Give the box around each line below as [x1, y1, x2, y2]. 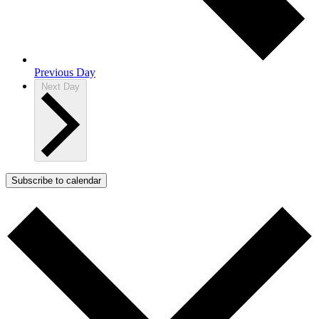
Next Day [41, 80, 80, 92]
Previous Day [34, 66, 95, 78]
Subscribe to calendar [11, 175, 101, 187]
